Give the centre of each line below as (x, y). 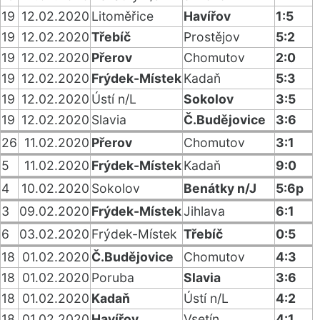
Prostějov (212, 37)
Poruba (113, 277)
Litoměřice (122, 16)
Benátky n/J (220, 188)
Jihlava (204, 211)
